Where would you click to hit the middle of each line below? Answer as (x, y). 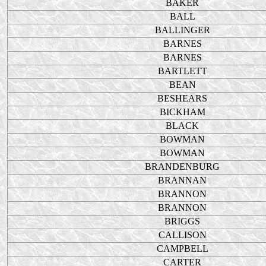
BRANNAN (182, 180)
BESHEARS (182, 98)
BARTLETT (182, 71)
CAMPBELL (182, 248)
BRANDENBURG (182, 167)
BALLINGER (182, 30)
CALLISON (182, 235)
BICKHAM (182, 112)
